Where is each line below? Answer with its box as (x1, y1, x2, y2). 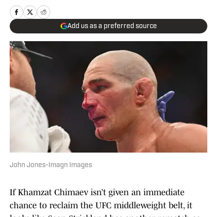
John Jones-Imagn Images (10, 162, 92, 170)
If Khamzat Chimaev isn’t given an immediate (10, 187, 185, 198)
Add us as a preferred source (67, 22, 157, 30)
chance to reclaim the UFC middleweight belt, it (10, 201, 192, 211)
